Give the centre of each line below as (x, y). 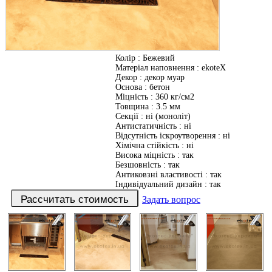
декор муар (165, 78)
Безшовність (138, 165)
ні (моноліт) (168, 117)
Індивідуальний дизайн (159, 185)
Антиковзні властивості (159, 175)
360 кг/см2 (175, 97)
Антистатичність (146, 126)
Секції (127, 117)
